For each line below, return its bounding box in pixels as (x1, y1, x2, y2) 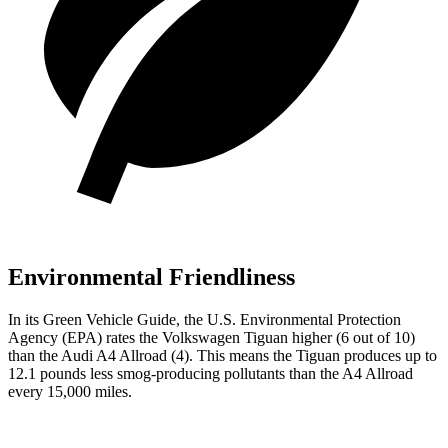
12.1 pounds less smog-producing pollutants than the (8, 364, 342, 382)
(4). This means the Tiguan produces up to (167, 346, 437, 364)
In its (8, 310, 43, 328)
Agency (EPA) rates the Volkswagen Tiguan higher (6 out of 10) (8, 328, 415, 346)
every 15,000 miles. (8, 382, 132, 400)
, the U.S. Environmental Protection (176, 310, 401, 328)
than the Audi (8, 346, 96, 364)
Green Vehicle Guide (43, 310, 176, 328)
